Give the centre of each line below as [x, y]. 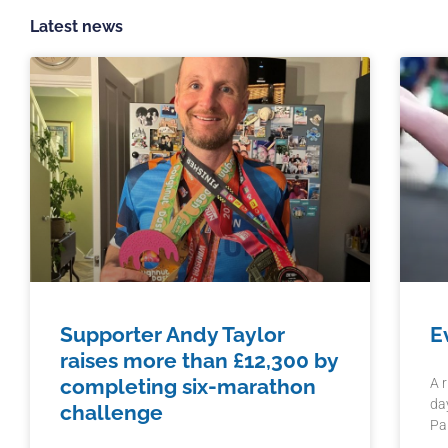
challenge [111, 412]
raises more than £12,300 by [199, 360]
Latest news [76, 27]
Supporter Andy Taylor [172, 334]
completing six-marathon [188, 386]
